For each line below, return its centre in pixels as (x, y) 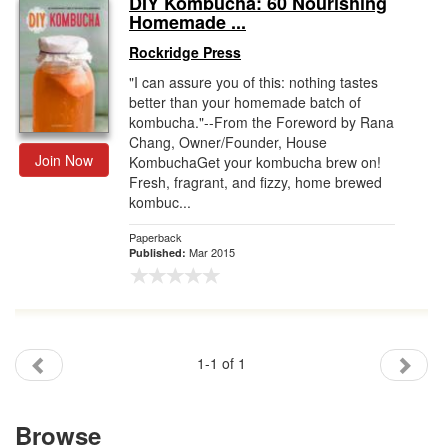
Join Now (64, 160)
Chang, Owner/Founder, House (228, 142)
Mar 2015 (212, 252)
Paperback (155, 237)
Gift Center (48, 37)
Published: (159, 252)
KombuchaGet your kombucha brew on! (255, 162)
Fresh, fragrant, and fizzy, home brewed (255, 182)
